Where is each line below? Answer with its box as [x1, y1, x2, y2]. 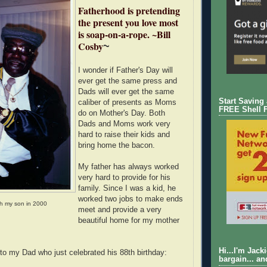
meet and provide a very [78, 205, 162, 214]
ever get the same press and [78, 76, 177, 85]
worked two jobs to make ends [78, 194, 183, 203]
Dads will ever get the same [78, 87, 174, 96]
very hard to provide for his [78, 173, 170, 182]
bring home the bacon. [78, 141, 155, 150]
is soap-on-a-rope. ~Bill [78, 27, 170, 41]
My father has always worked [78, 162, 179, 171]
